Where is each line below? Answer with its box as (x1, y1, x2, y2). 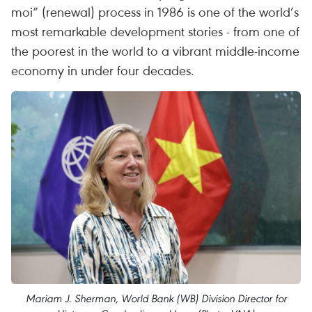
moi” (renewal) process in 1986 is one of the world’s (11, 3, 299, 20)
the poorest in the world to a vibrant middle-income (11, 42, 299, 59)
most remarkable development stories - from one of (11, 22, 299, 40)
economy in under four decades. (11, 61, 194, 79)
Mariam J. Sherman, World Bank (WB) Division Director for (25, 292, 287, 306)
